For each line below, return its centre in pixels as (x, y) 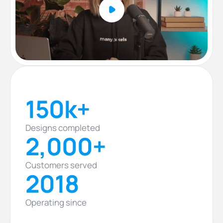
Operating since (56, 202)
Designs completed (63, 127)
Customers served (61, 165)
